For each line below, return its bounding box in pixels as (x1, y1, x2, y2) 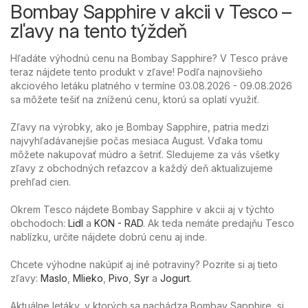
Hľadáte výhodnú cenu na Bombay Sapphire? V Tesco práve (10, 52, 288, 64)
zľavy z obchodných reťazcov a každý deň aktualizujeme (10, 162, 273, 174)
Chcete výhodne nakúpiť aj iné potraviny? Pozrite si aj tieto (10, 258, 278, 270)
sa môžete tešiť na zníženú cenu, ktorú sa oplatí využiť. (10, 93, 259, 105)
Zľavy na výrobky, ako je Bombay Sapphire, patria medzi (10, 120, 269, 133)
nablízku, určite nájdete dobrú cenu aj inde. (10, 230, 207, 243)
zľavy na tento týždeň (10, 19, 188, 43)
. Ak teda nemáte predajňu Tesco (143, 217, 294, 229)
